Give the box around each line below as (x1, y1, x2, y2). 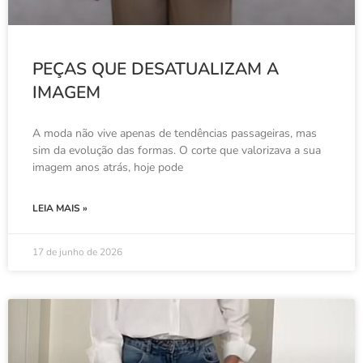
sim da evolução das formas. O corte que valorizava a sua (32, 143, 321, 158)
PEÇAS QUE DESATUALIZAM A (32, 58, 279, 80)
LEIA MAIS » (32, 202, 88, 215)
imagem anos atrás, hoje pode (32, 160, 183, 175)
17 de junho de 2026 (32, 246, 122, 258)
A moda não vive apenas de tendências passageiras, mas (32, 126, 317, 141)
